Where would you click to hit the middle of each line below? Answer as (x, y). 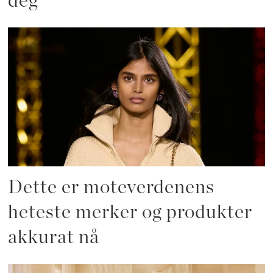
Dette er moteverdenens (112, 188)
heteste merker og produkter (130, 213)
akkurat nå (54, 238)
